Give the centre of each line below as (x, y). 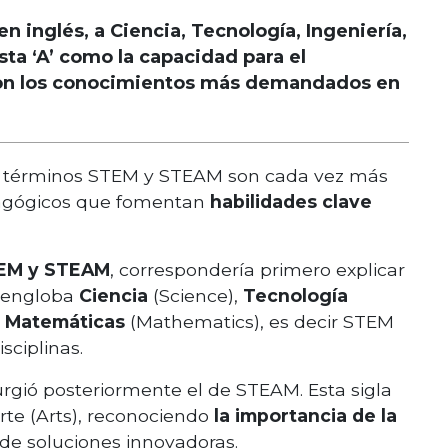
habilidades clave (291, 201)
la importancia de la (305, 415)
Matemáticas (67, 321)
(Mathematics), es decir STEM (262, 321)
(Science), (198, 295)
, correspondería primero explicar (257, 269)
